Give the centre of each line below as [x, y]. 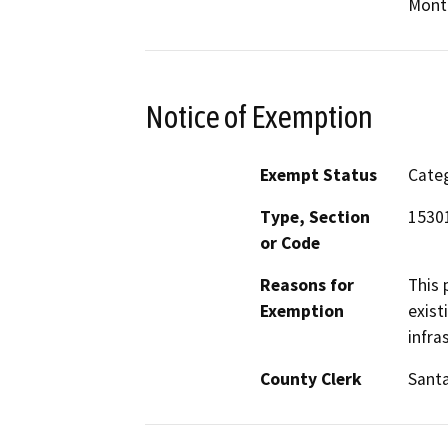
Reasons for [307, 285]
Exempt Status [318, 175]
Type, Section [315, 217]
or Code [290, 243]
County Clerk [311, 379]
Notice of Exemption [259, 116]
